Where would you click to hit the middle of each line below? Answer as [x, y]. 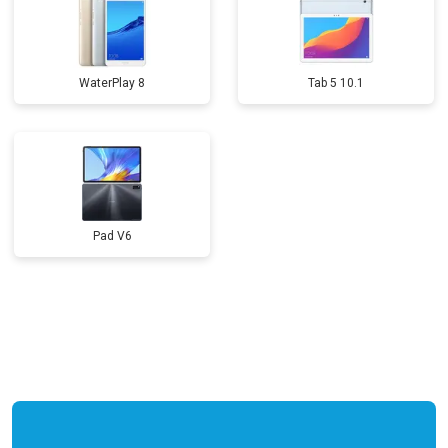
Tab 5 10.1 [336, 83]
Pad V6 [112, 236]
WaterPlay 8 [112, 83]
